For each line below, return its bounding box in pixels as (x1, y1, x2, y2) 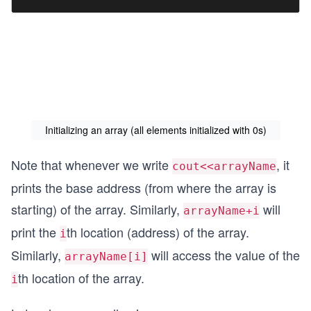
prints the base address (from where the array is (11, 178, 276, 196)
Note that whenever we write (11, 155, 172, 174)
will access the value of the (148, 245, 300, 264)
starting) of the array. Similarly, (11, 199, 183, 218)
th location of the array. (18, 268, 144, 287)
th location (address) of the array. (67, 222, 249, 241)
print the (11, 222, 60, 241)
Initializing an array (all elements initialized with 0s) (44, 122, 267, 137)
